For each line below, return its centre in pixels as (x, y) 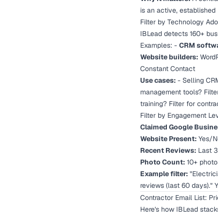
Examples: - (160, 45)
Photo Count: (163, 162)
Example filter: (164, 174)
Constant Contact (168, 69)
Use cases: (158, 80)
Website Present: (168, 139)
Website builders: (169, 57)
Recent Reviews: (168, 150)
